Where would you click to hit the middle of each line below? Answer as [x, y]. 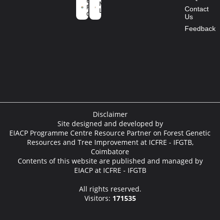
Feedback [200, 28]
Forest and [100, 7]
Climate [96, 14]
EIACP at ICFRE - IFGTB [110, 170]
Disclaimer [110, 114]
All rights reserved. [110, 189]
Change [97, 21]
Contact [197, 9]
